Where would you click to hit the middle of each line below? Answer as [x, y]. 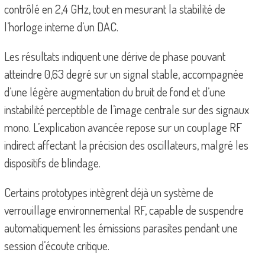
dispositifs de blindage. [52, 163]
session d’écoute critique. [56, 246]
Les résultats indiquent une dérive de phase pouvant [114, 56]
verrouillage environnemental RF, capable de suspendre [124, 210]
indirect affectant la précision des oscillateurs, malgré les [126, 145]
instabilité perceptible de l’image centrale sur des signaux [126, 110]
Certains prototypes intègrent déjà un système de [109, 193]
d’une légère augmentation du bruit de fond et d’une [114, 92]
